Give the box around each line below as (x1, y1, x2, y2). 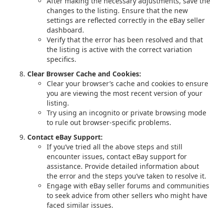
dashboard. (47, 25, 84, 35)
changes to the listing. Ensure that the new (47, 6, 188, 15)
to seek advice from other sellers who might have (47, 191, 207, 200)
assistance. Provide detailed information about (47, 162, 199, 171)
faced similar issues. (47, 200, 113, 210)
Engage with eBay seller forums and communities (47, 181, 209, 190)
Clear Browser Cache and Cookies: (27, 69, 141, 78)
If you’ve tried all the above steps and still (47, 142, 182, 151)
